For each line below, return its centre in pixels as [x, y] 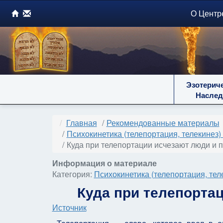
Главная [81, 123]
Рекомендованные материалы [163, 123]
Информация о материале [104, 163]
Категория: [73, 174]
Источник [69, 207]
